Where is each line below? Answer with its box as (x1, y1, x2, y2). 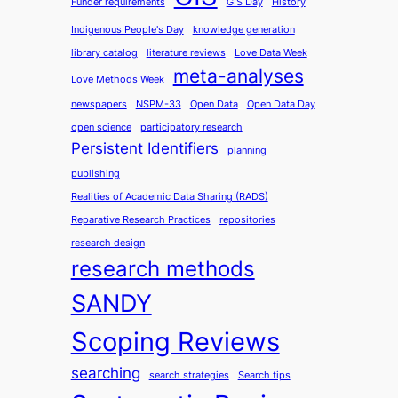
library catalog (70, 47, 138, 60)
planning (227, 145, 267, 157)
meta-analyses (172, 65, 304, 88)
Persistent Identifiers (70, 139, 219, 158)
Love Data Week (234, 47, 307, 60)
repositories (219, 214, 275, 227)
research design (70, 237, 145, 250)
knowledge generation (192, 24, 295, 36)
